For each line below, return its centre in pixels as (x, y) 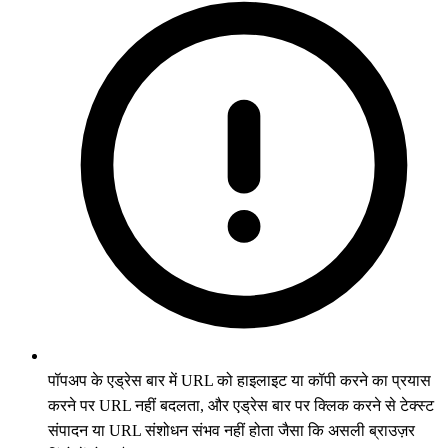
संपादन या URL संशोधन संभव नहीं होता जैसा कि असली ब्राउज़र (231, 430)
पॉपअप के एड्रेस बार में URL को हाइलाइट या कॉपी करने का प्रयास (239, 380)
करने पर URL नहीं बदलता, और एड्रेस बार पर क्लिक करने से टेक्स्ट (241, 405)
